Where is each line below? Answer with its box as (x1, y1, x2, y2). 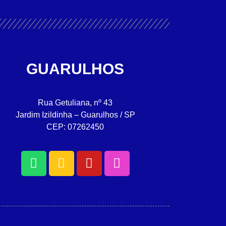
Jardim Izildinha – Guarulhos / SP (15, 110, 135, 120)
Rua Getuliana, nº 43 (38, 98, 113, 107)
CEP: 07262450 (46, 123, 104, 132)
